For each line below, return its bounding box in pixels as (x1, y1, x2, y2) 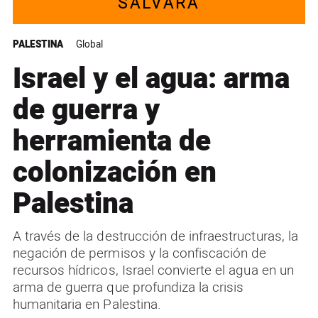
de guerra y (12, 89, 160, 132)
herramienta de (12, 121, 211, 163)
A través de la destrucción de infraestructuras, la (12, 226, 298, 247)
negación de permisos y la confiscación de (12, 243, 267, 264)
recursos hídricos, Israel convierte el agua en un (12, 261, 294, 281)
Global (75, 38, 103, 53)
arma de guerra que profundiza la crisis (12, 278, 244, 298)
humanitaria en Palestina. (12, 295, 161, 315)
